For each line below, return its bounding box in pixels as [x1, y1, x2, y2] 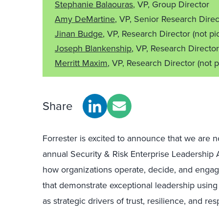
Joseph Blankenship [55, 42, 131, 55]
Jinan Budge [55, 27, 103, 40]
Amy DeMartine [55, 13, 115, 25]
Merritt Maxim [55, 57, 108, 69]
